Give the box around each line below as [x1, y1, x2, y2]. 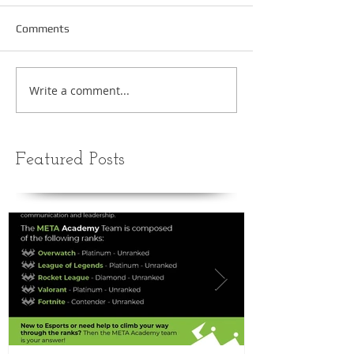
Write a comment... [29, 82, 130, 98]
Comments [16, 22, 70, 36]
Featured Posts [16, 151, 125, 170]
